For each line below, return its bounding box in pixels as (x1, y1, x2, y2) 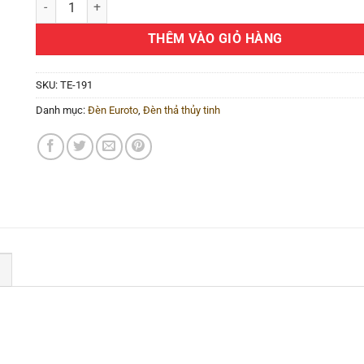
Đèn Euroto (88, 104, 138, 117)
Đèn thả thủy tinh (143, 104, 220, 117)
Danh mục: (36, 104, 88, 117)
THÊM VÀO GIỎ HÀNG (147, 32, 283, 47)
